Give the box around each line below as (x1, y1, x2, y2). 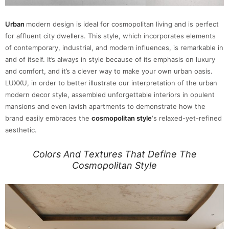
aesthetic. (5, 126, 37, 134)
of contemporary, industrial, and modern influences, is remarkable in (5, 43, 223, 52)
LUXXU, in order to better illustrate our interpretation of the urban (5, 79, 217, 87)
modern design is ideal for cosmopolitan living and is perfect (26, 20, 219, 29)
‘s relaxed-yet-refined (152, 114, 222, 123)
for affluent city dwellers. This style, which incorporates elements (5, 32, 216, 40)
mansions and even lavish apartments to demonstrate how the (5, 102, 205, 111)
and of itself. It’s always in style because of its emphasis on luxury (5, 55, 215, 64)
